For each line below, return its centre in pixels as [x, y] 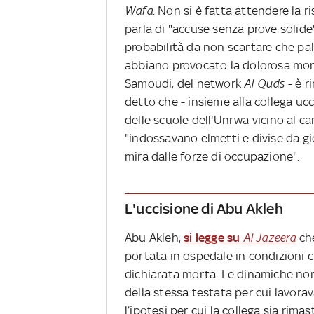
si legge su [212, 238]
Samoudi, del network [183, 84]
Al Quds [265, 84]
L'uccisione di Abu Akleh [204, 209]
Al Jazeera [268, 238]
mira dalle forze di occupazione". [212, 157]
